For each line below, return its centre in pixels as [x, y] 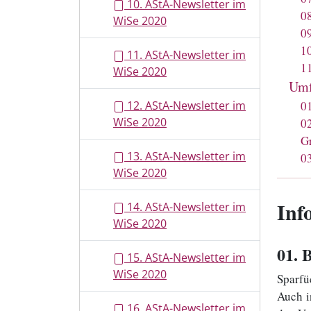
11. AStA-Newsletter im [185, 55]
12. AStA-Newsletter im [185, 106]
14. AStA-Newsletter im [185, 207]
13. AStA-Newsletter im [185, 156]
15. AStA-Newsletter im [185, 258]
